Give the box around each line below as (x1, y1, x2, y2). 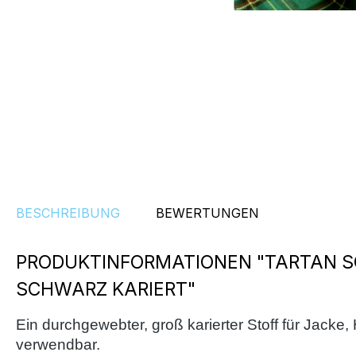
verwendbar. (16, 336, 100, 353)
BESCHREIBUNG (16, 205, 120, 221)
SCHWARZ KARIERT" (16, 278, 195, 300)
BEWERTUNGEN (156, 205, 259, 221)
